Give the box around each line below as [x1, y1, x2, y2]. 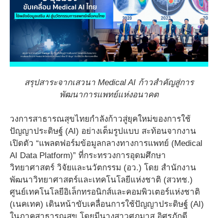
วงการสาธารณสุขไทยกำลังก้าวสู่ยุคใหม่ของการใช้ [10, 114, 191, 124]
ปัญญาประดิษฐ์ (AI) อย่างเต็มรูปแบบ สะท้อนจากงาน [10, 127, 196, 136]
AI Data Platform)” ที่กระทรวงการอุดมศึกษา [10, 151, 166, 161]
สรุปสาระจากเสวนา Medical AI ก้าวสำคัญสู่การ [24, 77, 194, 87]
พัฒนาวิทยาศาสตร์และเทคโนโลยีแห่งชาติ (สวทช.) [10, 175, 193, 185]
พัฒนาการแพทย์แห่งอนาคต [59, 90, 159, 99]
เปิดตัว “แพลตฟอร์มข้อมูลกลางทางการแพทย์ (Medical [10, 139, 202, 148]
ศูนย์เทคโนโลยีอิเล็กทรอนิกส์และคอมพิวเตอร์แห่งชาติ [10, 187, 200, 197]
